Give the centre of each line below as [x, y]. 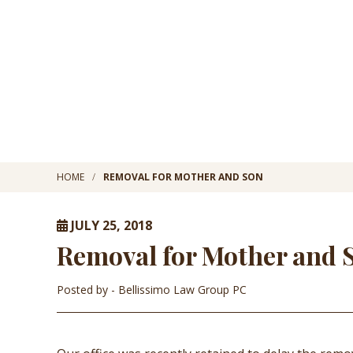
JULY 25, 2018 [110, 225]
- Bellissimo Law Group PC [179, 290]
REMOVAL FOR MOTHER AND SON [183, 177]
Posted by [84, 290]
